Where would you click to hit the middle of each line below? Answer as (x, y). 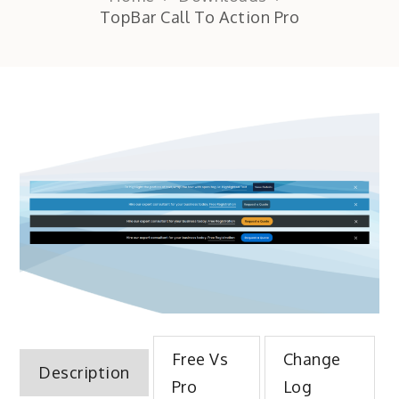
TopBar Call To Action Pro (199, 16)
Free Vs (200, 358)
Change (312, 358)
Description (84, 373)
